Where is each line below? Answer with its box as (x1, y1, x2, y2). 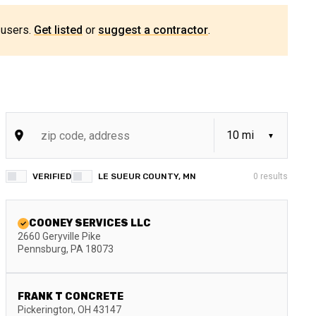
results (258, 171, 288, 181)
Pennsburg (18, 243, 66, 255)
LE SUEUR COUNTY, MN (98, 171, 196, 181)
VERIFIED (32, 171, 71, 181)
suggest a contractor (98, 23, 208, 37)
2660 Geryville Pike (18, 231, 101, 242)
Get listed (34, 23, 83, 37)
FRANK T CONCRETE (18, 291, 123, 303)
